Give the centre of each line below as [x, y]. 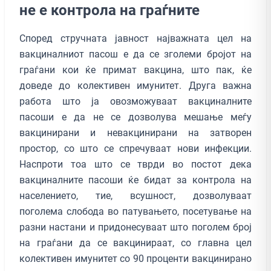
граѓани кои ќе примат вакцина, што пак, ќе [135, 70]
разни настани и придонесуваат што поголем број [135, 227]
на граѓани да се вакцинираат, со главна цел [135, 243]
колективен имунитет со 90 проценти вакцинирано [135, 258]
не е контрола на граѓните [109, 10]
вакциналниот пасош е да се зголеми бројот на [135, 54]
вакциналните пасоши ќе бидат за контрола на [135, 180]
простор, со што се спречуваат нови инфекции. [135, 148]
